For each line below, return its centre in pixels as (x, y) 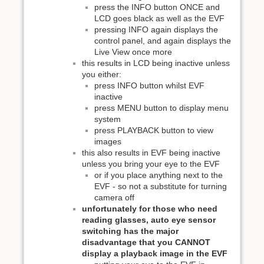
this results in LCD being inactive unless (156, 63)
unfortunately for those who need (150, 209)
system (108, 119)
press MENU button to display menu (161, 108)
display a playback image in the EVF (155, 254)
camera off (114, 198)
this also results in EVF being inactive (151, 153)
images (108, 142)
